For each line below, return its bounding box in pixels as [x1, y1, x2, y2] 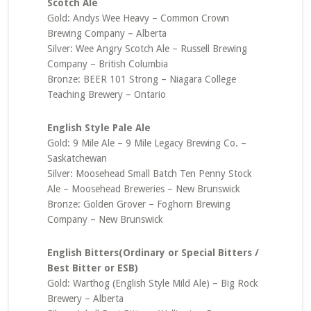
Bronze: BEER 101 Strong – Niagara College [47, 74, 236, 85]
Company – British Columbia [47, 58, 168, 69]
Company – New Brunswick [47, 214, 163, 225]
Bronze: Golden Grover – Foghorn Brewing [47, 199, 230, 210]
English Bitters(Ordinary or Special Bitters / [47, 247, 259, 258]
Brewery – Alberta [47, 293, 124, 304]
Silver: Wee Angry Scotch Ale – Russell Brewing [47, 43, 247, 54]
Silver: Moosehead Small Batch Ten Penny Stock [47, 168, 252, 179]
